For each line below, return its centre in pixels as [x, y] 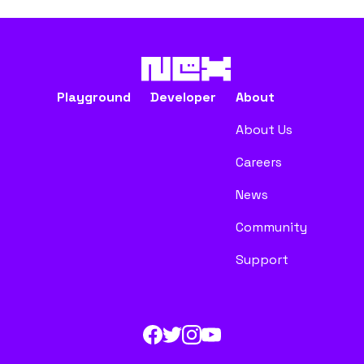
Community [271, 227]
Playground [94, 97]
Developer [183, 97]
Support [262, 260]
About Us [264, 130]
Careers [259, 162]
